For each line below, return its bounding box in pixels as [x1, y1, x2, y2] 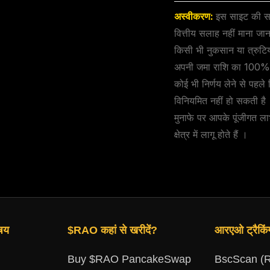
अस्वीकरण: [174, 10, 216, 23]
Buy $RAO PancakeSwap [67, 253, 191, 266]
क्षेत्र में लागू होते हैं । [174, 128, 248, 141]
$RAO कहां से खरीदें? [67, 224, 157, 237]
